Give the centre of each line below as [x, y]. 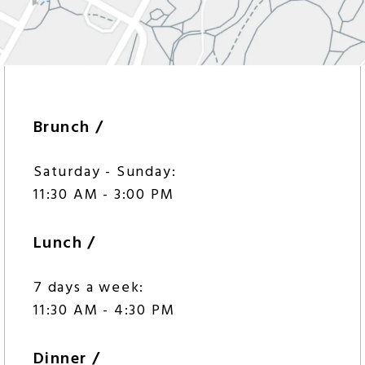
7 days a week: [89, 288]
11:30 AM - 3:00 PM [104, 196]
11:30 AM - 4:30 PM [104, 311]
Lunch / [65, 244]
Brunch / [69, 128]
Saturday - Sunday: [105, 173]
